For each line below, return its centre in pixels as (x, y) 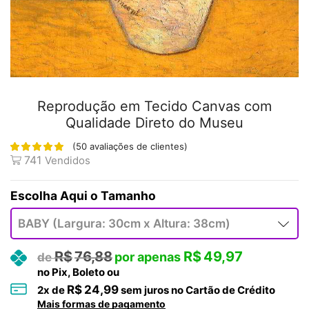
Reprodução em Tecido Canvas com (154, 106)
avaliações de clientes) (137, 147)
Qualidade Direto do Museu (154, 122)
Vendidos (68, 161)
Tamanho (128, 196)
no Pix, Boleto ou (78, 272)
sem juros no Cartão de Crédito (197, 290)
